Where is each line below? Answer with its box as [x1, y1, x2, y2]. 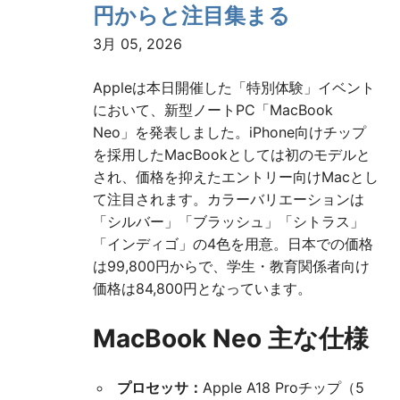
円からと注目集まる [93, 3, 290, 29]
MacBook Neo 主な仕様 [93, 323, 369, 354]
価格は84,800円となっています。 [93, 279, 312, 298]
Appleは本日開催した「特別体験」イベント [93, 79, 375, 97]
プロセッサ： [116, 379, 203, 397]
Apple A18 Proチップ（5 [202, 379, 364, 397]
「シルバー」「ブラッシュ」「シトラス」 [93, 212, 364, 231]
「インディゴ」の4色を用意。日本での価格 [93, 235, 373, 254]
